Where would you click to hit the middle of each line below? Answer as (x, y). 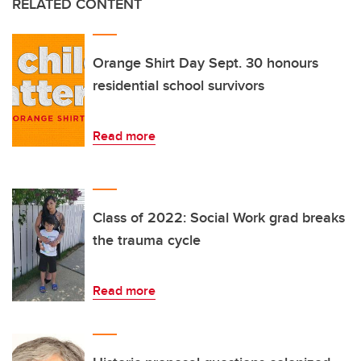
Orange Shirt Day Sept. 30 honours (205, 63)
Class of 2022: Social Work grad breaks (219, 218)
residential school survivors (178, 86)
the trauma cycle (147, 241)
